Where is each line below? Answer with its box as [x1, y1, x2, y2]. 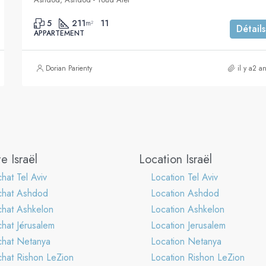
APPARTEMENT [34, 27, 85, 39]
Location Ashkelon [151, 202, 224, 216]
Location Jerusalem [151, 218, 226, 232]
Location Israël [139, 150, 212, 168]
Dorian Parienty [46, 62, 93, 74]
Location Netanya [151, 234, 221, 248]
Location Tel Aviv [151, 170, 218, 184]
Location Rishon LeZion [151, 250, 245, 264]
